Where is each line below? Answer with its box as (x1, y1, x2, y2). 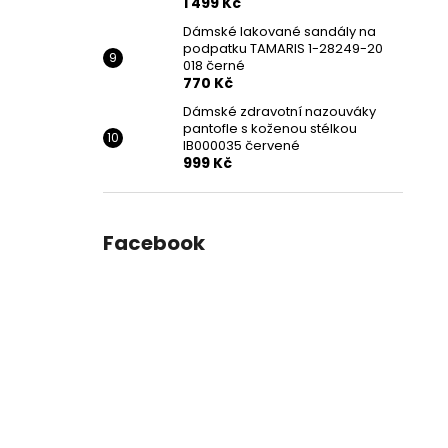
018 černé (183, 56, 245, 75)
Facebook (103, 229, 205, 257)
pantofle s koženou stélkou (183, 119, 357, 138)
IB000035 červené (183, 136, 300, 155)
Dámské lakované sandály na (183, 22, 376, 41)
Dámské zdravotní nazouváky (183, 102, 376, 121)
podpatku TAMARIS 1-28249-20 (183, 39, 383, 58)
